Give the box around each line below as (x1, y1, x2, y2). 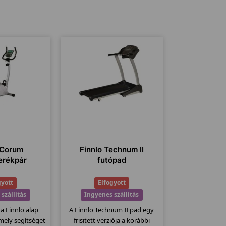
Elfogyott (97, 178, 126, 187)
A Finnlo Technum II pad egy (69, 205, 154, 215)
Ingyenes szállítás (84, 190, 139, 199)
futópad (97, 155, 126, 165)
